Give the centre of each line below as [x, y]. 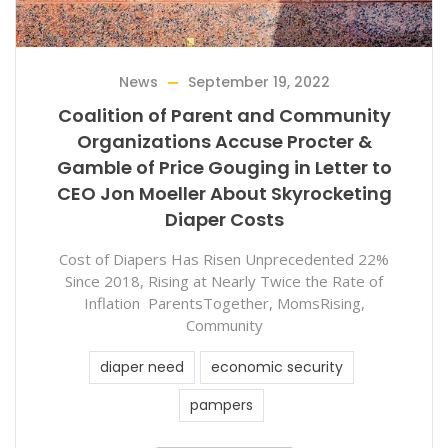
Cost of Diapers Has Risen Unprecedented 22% [224, 258]
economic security [277, 366]
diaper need [142, 366]
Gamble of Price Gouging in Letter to [224, 167]
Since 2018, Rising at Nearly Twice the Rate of [224, 280]
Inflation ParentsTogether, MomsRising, [224, 302]
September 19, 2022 [258, 81]
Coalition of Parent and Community [224, 115]
